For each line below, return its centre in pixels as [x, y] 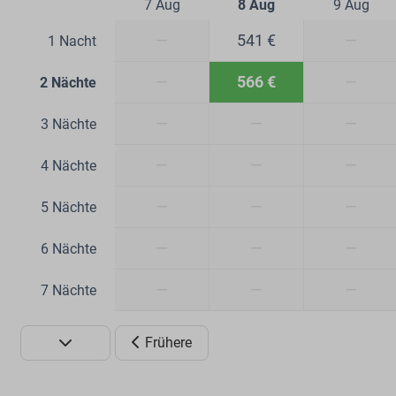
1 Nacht [72, 42]
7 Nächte [69, 291]
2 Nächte [68, 83]
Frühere [168, 343]
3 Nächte [69, 125]
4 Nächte [69, 166]
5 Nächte [69, 208]
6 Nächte [69, 249]
